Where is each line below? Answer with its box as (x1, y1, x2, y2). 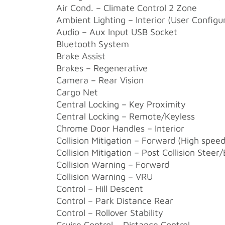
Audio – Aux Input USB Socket (56, 26, 177, 37)
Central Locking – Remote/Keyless (56, 110, 195, 122)
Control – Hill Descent (56, 183, 143, 194)
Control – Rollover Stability (56, 207, 163, 218)
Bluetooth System (56, 38, 129, 49)
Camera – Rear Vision (56, 74, 144, 85)
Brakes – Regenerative (56, 62, 148, 73)
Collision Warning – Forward (56, 159, 169, 170)
